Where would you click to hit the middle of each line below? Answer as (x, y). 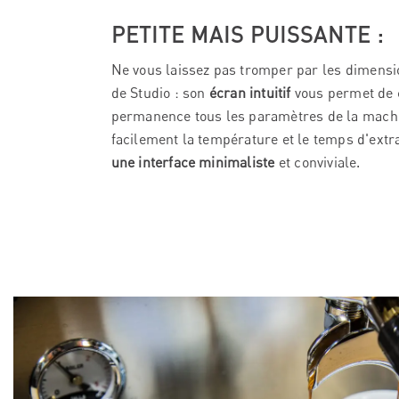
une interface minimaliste (193, 163)
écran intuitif (250, 93)
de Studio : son (160, 93)
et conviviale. (318, 163)
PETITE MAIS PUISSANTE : (247, 35)
